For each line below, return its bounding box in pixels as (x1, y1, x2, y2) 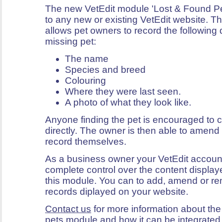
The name (65, 53, 109, 64)
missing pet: (45, 36, 96, 47)
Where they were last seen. (65, 86, 181, 97)
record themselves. (45, 136, 126, 147)
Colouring (65, 75, 106, 86)
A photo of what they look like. (65, 97, 191, 108)
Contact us (45, 203, 91, 214)
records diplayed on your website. (45, 186, 188, 197)
